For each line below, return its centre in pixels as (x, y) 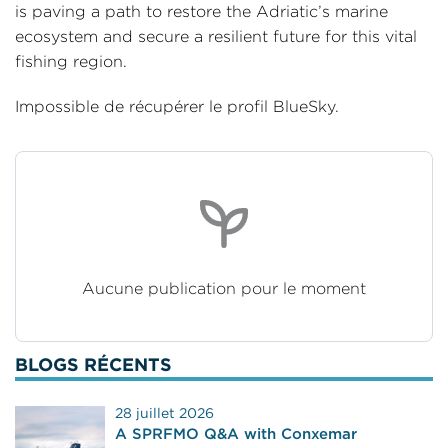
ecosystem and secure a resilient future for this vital (216, 36)
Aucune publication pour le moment (224, 288)
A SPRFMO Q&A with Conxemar (236, 433)
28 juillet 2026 (164, 413)
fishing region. (71, 61)
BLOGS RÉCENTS (93, 364)
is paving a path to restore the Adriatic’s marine (201, 11)
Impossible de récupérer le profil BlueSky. (177, 106)
